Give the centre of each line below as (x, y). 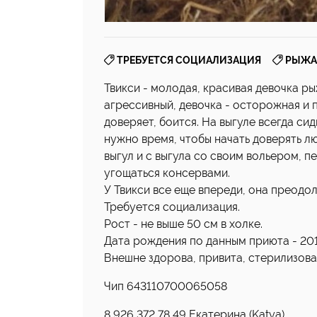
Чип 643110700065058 (166, 286)
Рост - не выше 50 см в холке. (183, 224)
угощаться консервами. (167, 173)
